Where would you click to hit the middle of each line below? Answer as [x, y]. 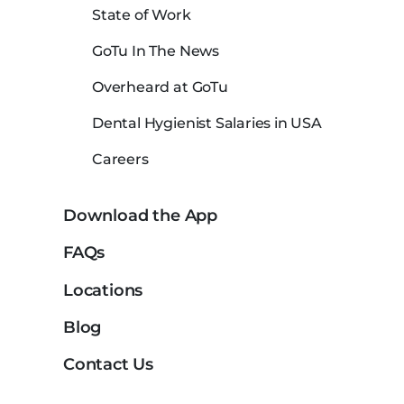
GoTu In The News [156, 50]
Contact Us [109, 365]
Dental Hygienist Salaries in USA [207, 123]
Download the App [140, 215]
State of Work [142, 14]
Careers [120, 159]
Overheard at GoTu [160, 87]
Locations [103, 290]
